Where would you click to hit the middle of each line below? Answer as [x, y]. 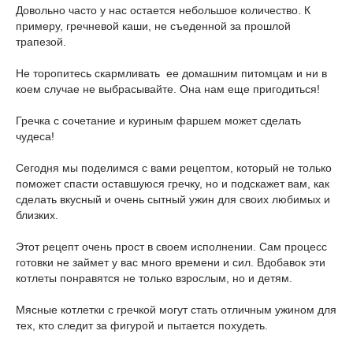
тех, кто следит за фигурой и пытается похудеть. [142, 325]
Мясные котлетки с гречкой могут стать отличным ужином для [176, 310]
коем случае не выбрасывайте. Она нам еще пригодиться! [168, 89]
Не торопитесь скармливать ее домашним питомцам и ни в [171, 73]
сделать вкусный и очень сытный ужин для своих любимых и [173, 199]
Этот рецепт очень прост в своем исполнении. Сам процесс [171, 247]
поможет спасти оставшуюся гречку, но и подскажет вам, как [173, 184]
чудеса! [35, 136]
